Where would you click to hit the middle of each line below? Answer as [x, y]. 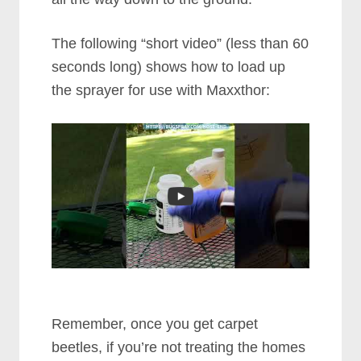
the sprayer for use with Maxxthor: [161, 90]
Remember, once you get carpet [155, 324]
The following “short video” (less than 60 [180, 44]
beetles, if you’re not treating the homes [179, 347]
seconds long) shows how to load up [169, 67]
